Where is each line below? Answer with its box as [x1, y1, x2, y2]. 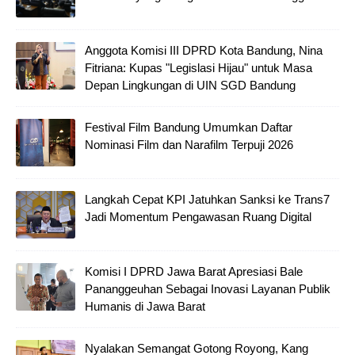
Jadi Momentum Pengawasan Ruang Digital [85, 209, 311, 223]
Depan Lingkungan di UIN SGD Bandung [85, 78, 296, 92]
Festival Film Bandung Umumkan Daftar [85, 120, 292, 134]
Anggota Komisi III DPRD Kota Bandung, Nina [85, 43, 323, 57]
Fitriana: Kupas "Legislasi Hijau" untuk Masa [85, 60, 312, 74]
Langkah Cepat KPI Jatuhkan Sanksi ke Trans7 [85, 192, 330, 206]
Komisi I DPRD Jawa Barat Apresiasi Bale [85, 264, 303, 278]
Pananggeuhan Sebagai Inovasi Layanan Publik [85, 281, 330, 296]
